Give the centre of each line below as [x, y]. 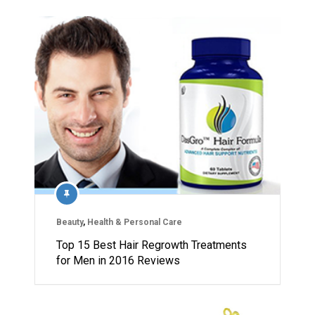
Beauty [70, 223]
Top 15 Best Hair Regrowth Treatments [152, 245]
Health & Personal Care [135, 223]
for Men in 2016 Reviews [118, 261]
